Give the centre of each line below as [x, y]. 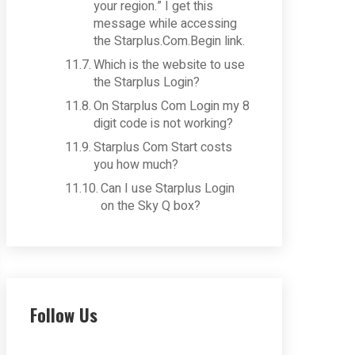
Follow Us [64, 315]
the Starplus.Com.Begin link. [170, 41]
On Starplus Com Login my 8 [172, 106]
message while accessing [166, 24]
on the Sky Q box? [151, 206]
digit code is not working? [164, 124]
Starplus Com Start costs [163, 147]
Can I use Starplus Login [168, 189]
